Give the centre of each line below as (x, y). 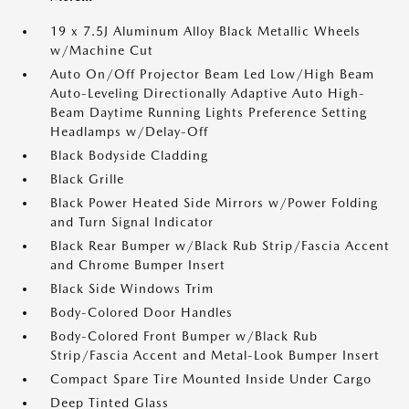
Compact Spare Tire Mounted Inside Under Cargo (211, 379)
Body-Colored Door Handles (142, 312)
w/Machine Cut (102, 50)
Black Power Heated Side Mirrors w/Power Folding (214, 203)
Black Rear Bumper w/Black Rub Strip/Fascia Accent (220, 246)
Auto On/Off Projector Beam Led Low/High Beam (212, 74)
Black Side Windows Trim (132, 288)
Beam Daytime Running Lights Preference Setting (209, 112)
